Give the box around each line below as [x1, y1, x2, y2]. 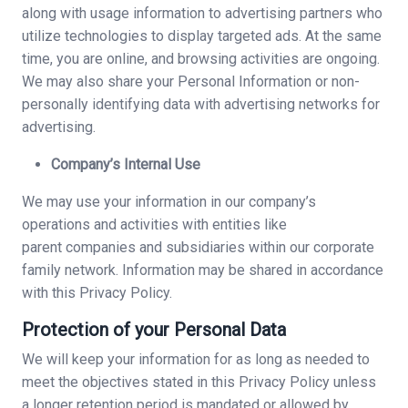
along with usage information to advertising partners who [22, 5, 382, 22]
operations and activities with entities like [22, 216, 287, 233]
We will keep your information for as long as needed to [22, 351, 370, 368]
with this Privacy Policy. [22, 284, 172, 301]
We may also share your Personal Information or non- [22, 73, 360, 90]
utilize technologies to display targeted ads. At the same [22, 27, 382, 45]
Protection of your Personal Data [22, 319, 286, 341]
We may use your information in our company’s [22, 193, 316, 210]
